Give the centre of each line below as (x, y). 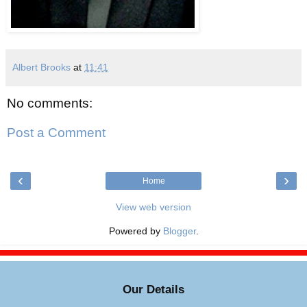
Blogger (179, 231)
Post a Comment (56, 133)
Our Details (153, 290)
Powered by (136, 231)
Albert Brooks (41, 67)
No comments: (50, 103)
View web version (153, 207)
